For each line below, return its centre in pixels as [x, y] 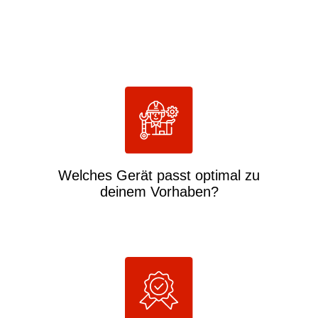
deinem [125, 192]
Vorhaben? [184, 192]
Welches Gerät [108, 176]
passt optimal [199, 176]
